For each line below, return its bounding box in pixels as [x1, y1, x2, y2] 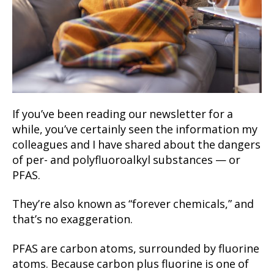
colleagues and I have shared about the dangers [12, 138, 261, 152]
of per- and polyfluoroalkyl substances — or [12, 153, 240, 168]
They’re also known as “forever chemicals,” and [12, 198, 254, 212]
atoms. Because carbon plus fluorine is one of [12, 257, 249, 272]
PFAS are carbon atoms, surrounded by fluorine [12, 242, 259, 256]
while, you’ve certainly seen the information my [12, 122, 257, 137]
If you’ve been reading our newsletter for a [12, 107, 233, 122]
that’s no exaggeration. [12, 213, 133, 228]
